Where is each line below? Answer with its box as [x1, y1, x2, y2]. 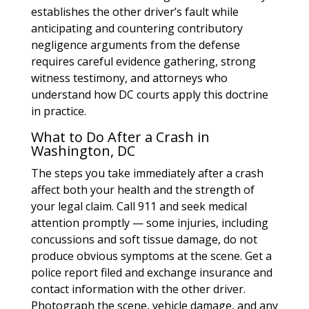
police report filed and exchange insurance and [30, 265, 272, 280]
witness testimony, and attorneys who [30, 70, 228, 86]
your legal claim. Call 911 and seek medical [30, 199, 247, 214]
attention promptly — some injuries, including [30, 215, 268, 230]
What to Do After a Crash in [30, 128, 210, 146]
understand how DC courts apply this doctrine [30, 87, 268, 102]
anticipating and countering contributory [30, 21, 243, 36]
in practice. [30, 103, 86, 119]
